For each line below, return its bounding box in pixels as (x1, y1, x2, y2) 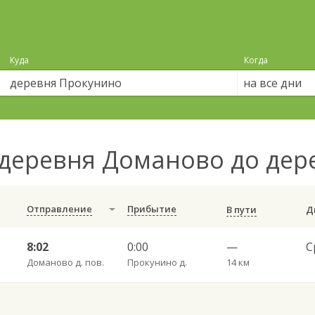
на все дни (243, 75, 302, 91)
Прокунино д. (127, 256, 187, 269)
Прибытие (127, 202, 176, 215)
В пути (226, 203, 257, 216)
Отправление (26, 202, 92, 215)
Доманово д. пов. (26, 256, 104, 269)
